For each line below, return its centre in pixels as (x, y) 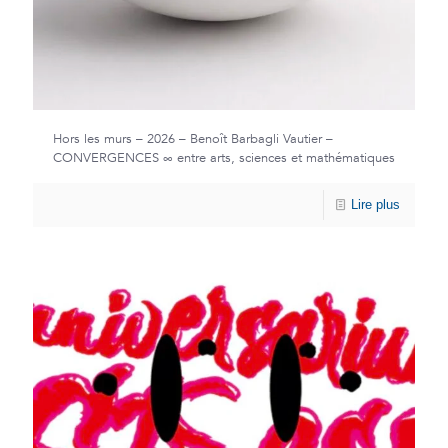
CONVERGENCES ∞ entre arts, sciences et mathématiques (224, 158)
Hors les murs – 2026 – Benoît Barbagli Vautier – (193, 139)
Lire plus (375, 205)
